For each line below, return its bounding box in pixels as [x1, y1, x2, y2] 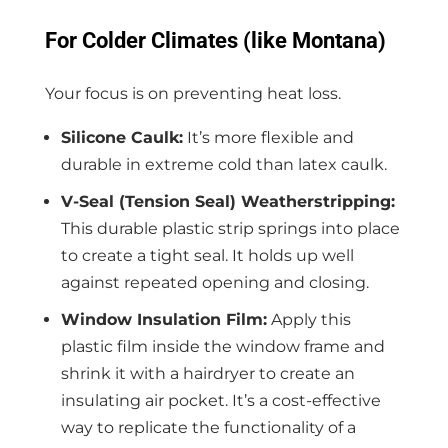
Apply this [266, 310, 351, 330]
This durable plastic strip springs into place [60, 219, 400, 239]
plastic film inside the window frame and [60, 337, 385, 357]
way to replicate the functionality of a [60, 418, 356, 438]
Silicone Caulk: [60, 128, 183, 148]
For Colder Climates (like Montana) [44, 28, 386, 54]
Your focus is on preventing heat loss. [44, 84, 341, 104]
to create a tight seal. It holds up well [60, 246, 354, 266]
